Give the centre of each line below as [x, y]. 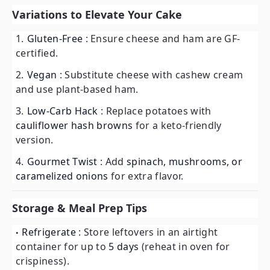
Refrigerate [50, 232]
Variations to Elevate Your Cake [97, 15]
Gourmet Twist [64, 162]
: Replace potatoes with [156, 111]
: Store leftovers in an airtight [148, 232]
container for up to [62, 247]
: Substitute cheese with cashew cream [151, 75]
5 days [125, 247]
